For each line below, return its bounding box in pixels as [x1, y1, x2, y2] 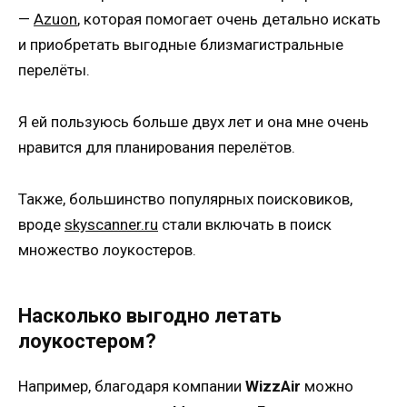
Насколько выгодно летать [18, 303, 282, 328]
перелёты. [18, 61, 90, 80]
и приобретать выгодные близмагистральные [18, 35, 343, 55]
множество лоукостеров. [18, 241, 196, 260]
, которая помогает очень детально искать [77, 10, 381, 29]
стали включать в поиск [158, 215, 332, 234]
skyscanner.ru [65, 215, 158, 234]
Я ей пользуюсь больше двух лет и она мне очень [18, 113, 369, 132]
